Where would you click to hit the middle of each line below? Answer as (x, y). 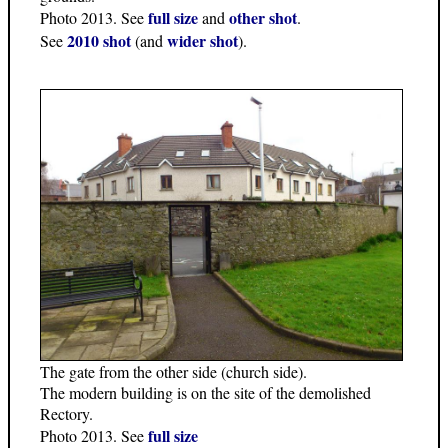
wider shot (202, 40)
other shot (263, 17)
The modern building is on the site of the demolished (205, 393)
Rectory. (66, 414)
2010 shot (99, 40)
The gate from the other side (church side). (173, 372)
